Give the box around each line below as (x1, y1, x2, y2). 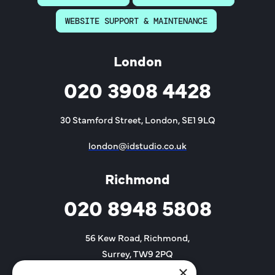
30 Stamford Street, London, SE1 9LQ (60, 113, 215, 126)
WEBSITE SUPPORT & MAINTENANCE (64, 15, 207, 27)
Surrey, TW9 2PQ (102, 247, 173, 260)
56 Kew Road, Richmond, (85, 231, 190, 244)
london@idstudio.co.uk (88, 139, 187, 152)
